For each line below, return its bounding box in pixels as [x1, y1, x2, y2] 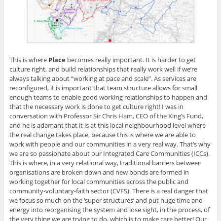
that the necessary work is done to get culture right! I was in [9, 102, 184, 111]
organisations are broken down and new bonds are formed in [9, 168, 189, 177]
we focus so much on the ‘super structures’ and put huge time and [9, 196, 203, 205]
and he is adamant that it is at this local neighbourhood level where [9, 121, 206, 130]
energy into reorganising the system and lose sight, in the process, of [9, 205, 210, 215]
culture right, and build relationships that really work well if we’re [9, 65, 197, 74]
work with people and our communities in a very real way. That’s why [9, 140, 211, 149]
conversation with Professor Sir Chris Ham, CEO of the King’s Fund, [9, 111, 203, 121]
